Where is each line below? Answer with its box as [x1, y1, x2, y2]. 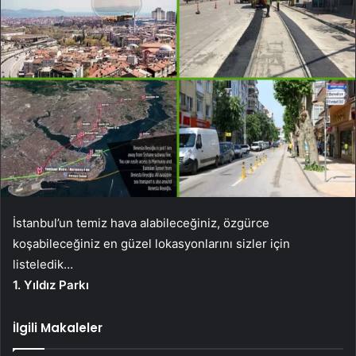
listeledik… [13, 256, 73, 272]
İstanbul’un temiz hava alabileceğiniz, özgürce [13, 215, 269, 230]
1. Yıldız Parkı [13, 277, 89, 292]
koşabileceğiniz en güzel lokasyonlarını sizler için [13, 235, 290, 251]
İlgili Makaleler [13, 319, 103, 336]
